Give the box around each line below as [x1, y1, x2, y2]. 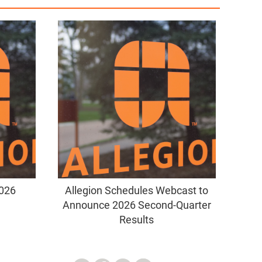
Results [119, 213, 154, 226]
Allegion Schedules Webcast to [65, 184, 208, 197]
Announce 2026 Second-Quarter [62, 199, 211, 212]
